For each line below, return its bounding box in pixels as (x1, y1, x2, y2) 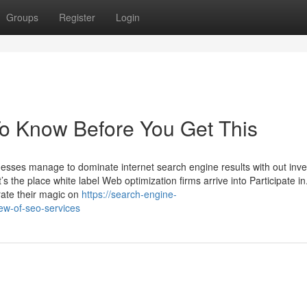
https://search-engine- (82, 187, 177, 201)
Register (59, 10, 95, 24)
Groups (6, 10, 38, 24)
